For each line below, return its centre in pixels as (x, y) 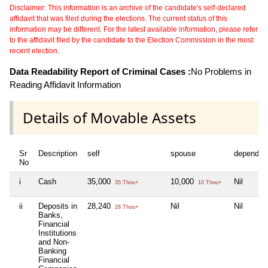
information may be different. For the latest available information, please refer (134, 29)
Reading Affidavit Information (65, 84)
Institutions (57, 233)
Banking (52, 251)
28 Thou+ (126, 207)
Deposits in (58, 206)
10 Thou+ (209, 182)
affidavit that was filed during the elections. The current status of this (118, 18)
